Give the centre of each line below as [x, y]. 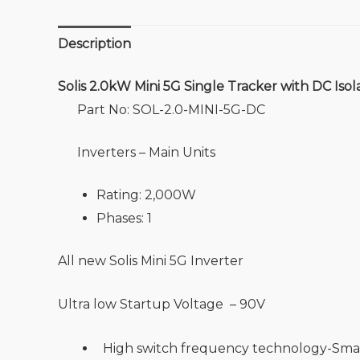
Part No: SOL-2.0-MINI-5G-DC [171, 109]
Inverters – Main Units [146, 152]
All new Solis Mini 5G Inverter [152, 260]
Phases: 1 [124, 218]
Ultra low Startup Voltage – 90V [162, 305]
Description [94, 43]
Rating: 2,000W [146, 194]
